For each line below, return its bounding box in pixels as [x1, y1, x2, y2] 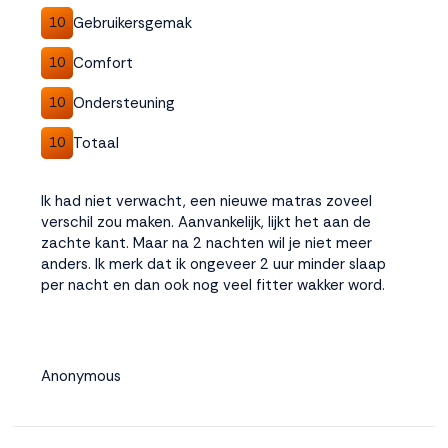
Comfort [73, 52, 133, 73]
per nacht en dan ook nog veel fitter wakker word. [41, 275, 385, 295]
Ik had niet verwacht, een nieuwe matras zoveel [41, 191, 372, 211]
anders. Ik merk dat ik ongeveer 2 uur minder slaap [41, 254, 386, 274]
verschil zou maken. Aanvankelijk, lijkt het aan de [41, 212, 371, 232]
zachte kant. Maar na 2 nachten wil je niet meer [41, 233, 372, 253]
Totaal [73, 132, 119, 153]
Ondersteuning [73, 92, 175, 113]
